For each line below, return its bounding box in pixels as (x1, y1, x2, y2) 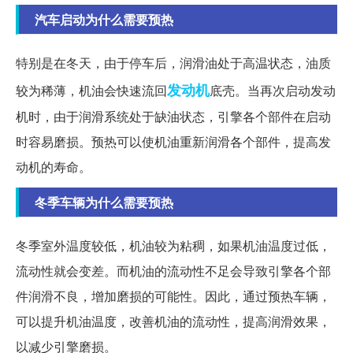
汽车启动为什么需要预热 (35, 9, 173, 28)
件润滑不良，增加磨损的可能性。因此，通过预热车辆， (16, 286, 331, 305)
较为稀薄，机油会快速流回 (16, 80, 167, 99)
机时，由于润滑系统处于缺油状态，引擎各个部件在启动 (16, 106, 331, 125)
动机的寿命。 (16, 157, 91, 176)
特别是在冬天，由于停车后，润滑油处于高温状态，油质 (16, 53, 331, 72)
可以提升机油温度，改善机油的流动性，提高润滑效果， (16, 311, 331, 330)
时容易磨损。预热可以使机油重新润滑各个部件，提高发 (16, 132, 331, 150)
